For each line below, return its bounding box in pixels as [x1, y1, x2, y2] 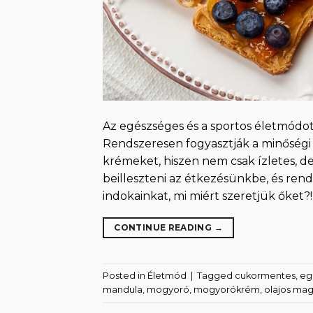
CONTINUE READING [114, 222, 214, 233]
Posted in [103, 270, 147, 281]
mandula [103, 284, 143, 295]
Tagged [197, 270, 235, 281]
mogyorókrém [194, 284, 260, 295]
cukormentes [235, 270, 296, 281]
